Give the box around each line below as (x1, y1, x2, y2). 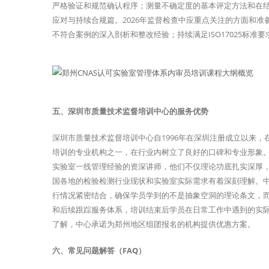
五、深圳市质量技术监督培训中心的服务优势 (52, 106, 208, 117)
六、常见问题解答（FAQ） (52, 245, 146, 256)
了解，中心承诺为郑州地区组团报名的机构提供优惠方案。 (52, 219, 255, 230)
